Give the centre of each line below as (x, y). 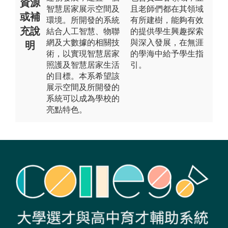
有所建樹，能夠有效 (167, 20)
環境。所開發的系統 (83, 20)
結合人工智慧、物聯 (83, 31)
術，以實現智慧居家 (83, 53)
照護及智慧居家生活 (83, 65)
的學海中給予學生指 (167, 53)
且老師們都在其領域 (167, 9)
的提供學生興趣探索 (167, 31)
